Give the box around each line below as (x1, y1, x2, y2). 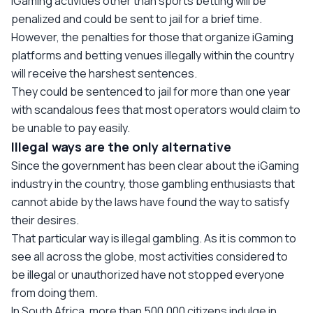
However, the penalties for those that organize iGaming (11, 29, 293, 45)
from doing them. (11, 284, 98, 300)
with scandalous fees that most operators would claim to (11, 101, 300, 117)
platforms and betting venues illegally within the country (11, 47, 294, 63)
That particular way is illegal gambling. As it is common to (11, 230, 296, 246)
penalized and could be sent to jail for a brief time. (11, 10, 262, 27)
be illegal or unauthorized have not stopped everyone (11, 266, 284, 282)
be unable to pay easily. (11, 119, 130, 136)
